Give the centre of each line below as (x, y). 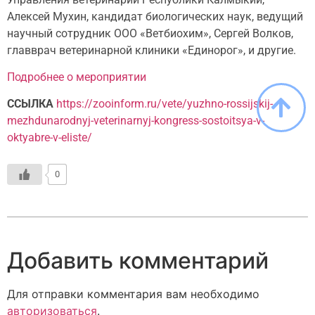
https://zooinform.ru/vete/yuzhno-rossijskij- (165, 104)
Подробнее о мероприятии (77, 77)
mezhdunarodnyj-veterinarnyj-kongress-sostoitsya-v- (136, 121)
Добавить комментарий (138, 260)
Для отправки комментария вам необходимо (133, 294)
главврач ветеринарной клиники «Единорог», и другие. (152, 50)
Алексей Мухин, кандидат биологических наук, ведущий (155, 16)
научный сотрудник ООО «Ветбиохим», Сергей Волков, (150, 33)
